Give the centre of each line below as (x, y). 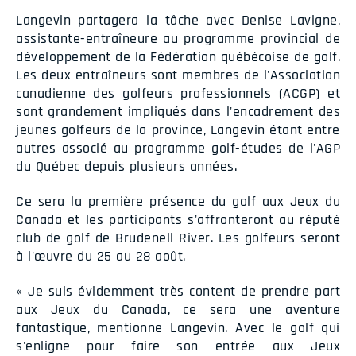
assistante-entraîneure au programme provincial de (178, 38)
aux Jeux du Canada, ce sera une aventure (178, 309)
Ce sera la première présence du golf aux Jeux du (178, 201)
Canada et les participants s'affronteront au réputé (178, 219)
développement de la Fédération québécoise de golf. (178, 56)
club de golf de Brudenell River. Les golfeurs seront (178, 238)
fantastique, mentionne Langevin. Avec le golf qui (178, 327)
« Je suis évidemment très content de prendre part (178, 291)
